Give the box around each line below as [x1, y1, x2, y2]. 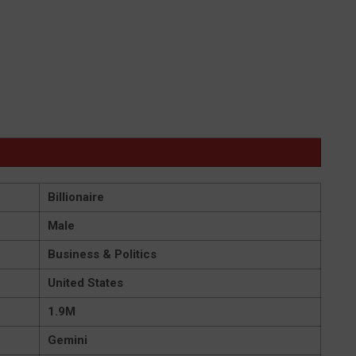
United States [48, 276, 123, 291]
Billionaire [48, 190, 104, 205]
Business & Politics [48, 247, 157, 262]
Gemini [48, 333, 87, 348]
